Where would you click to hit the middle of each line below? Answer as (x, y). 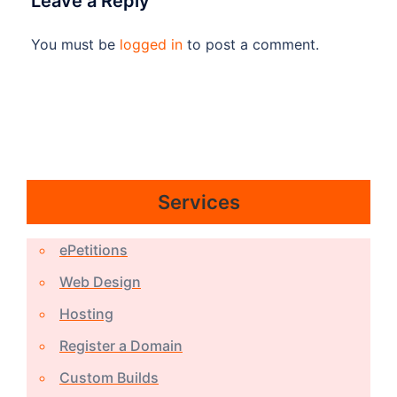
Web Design (100, 281)
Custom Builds (109, 377)
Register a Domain (121, 345)
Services (198, 202)
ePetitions (93, 249)
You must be (75, 44)
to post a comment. (251, 44)
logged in (151, 44)
